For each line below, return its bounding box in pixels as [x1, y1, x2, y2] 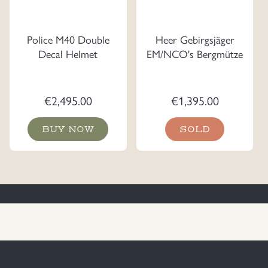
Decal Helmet [38, 46, 98, 62]
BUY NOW [42, 124, 95, 135]
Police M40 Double [26, 32, 109, 47]
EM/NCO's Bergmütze [147, 46, 243, 62]
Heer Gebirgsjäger [155, 32, 234, 47]
